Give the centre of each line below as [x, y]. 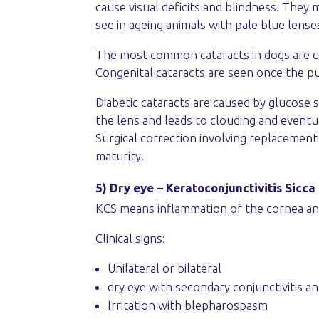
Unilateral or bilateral [165, 268]
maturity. [120, 155]
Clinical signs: [131, 238]
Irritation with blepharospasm [188, 305]
